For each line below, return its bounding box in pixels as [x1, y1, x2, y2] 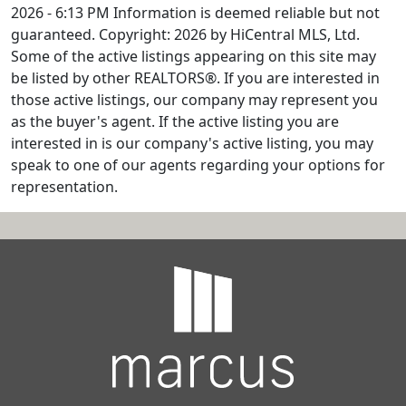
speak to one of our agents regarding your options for [11, 155, 385, 176]
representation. [11, 177, 118, 198]
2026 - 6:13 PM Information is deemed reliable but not [11, 3, 380, 24]
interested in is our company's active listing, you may [11, 133, 373, 154]
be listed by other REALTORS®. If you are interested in [11, 68, 380, 89]
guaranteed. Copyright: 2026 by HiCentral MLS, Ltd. [11, 24, 360, 45]
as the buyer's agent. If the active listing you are [11, 111, 339, 132]
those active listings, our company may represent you [11, 90, 378, 111]
